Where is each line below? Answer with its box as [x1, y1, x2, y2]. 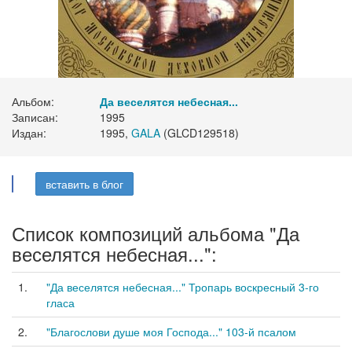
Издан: [12, 125, 46, 141]
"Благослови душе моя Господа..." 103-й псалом [46, 324, 296, 339]
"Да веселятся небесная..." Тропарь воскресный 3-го [46, 279, 319, 295]
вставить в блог [46, 176, 123, 192]
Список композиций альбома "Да [12, 219, 299, 247]
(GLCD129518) [160, 125, 239, 141]
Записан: [12, 109, 58, 125]
